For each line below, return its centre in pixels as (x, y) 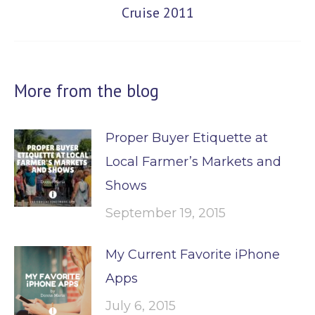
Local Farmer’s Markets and (193, 161)
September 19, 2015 (166, 213)
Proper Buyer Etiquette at (187, 137)
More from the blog (86, 90)
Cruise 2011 (157, 12)
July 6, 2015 (141, 306)
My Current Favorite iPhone (193, 254)
